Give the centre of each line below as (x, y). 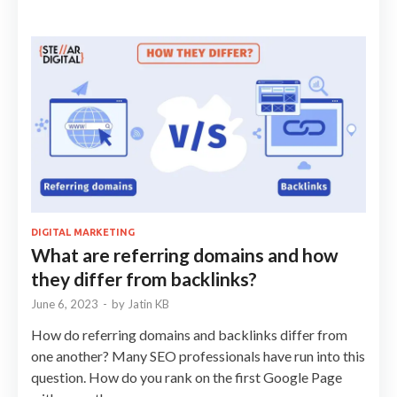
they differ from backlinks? (144, 278)
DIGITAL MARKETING (83, 232)
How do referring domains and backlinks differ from (189, 334)
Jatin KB (148, 304)
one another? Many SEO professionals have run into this (198, 355)
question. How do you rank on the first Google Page (187, 377)
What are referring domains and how (185, 254)
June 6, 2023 (65, 304)
